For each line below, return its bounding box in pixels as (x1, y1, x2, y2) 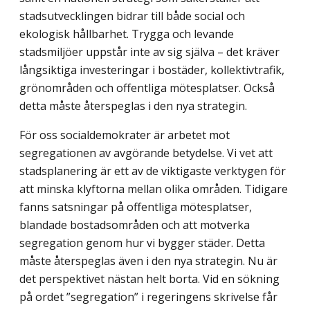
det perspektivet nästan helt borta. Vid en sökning (19, 271, 280, 286)
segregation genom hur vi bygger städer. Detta (19, 235, 265, 250)
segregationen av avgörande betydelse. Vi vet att (19, 145, 273, 161)
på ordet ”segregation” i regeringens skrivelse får (19, 289, 277, 304)
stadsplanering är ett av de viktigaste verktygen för (19, 163, 286, 179)
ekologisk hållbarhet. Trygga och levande (19, 26, 234, 42)
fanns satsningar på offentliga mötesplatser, (19, 199, 252, 215)
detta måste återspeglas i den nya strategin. (19, 98, 247, 113)
